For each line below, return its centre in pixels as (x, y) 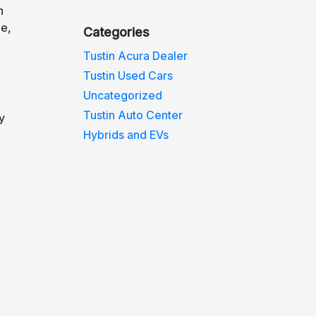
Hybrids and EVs (126, 135)
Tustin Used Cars (128, 75)
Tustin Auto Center (133, 115)
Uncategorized (123, 95)
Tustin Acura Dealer (136, 56)
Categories (117, 32)
